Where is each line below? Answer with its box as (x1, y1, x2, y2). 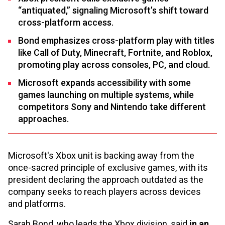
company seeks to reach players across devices (8, 186, 201, 197)
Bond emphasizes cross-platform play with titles (18, 35, 214, 46)
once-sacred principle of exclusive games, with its (8, 162, 208, 173)
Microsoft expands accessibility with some (18, 77, 191, 88)
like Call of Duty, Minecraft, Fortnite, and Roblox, (18, 47, 212, 58)
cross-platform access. (18, 17, 114, 28)
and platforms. (8, 198, 66, 209)
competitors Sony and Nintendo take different (18, 101, 206, 112)
